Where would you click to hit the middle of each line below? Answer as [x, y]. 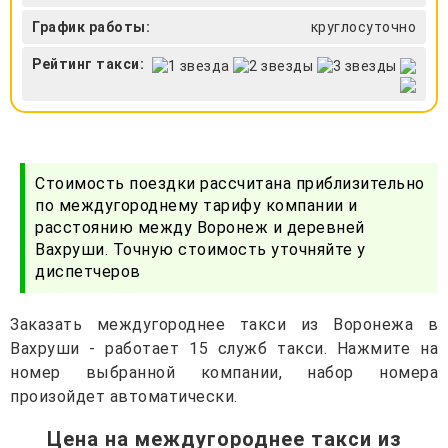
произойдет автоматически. [124, 396]
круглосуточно [363, 27]
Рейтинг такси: [88, 64]
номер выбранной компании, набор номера [224, 372]
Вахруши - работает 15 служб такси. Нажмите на [224, 348]
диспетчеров [88, 271]
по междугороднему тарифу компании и [196, 205]
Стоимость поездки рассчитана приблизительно [230, 183]
